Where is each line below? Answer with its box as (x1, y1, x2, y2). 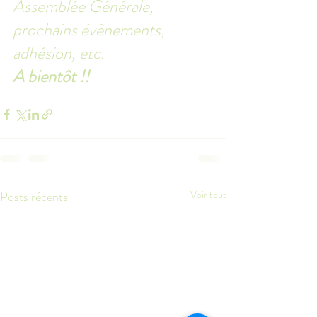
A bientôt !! (13, 64, 89, 88)
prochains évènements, (13, 17, 168, 42)
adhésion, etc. (13, 40, 104, 65)
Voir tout (190, 187, 226, 202)
